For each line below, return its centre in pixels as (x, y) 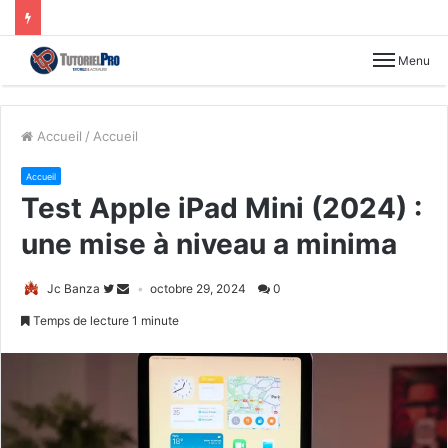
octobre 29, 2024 (198, 288)
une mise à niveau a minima (209, 243)
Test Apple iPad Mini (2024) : (221, 207)
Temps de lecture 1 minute (104, 320)
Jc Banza (73, 288)
